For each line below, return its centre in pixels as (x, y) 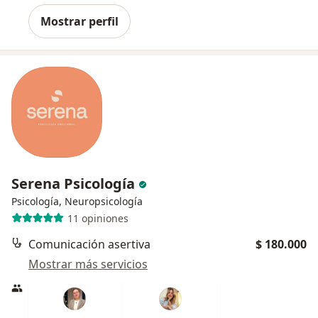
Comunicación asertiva (89, 244)
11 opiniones (98, 218)
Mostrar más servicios (88, 264)
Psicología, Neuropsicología (77, 201)
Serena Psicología (75, 183)
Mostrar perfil (79, 21)
